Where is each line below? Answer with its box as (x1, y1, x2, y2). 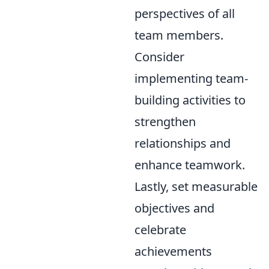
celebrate (134, 222, 186, 238)
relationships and (134, 135, 231, 151)
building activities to (134, 92, 246, 108)
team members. (134, 27, 223, 43)
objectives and (134, 200, 214, 216)
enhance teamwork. (134, 157, 245, 173)
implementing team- (134, 70, 248, 86)
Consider (134, 49, 184, 65)
